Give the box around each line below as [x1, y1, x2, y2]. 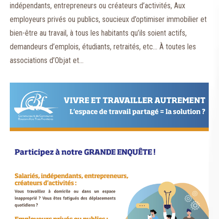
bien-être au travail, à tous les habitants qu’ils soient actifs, [10, 28, 187, 38]
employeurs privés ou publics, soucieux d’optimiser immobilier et [10, 15, 207, 24]
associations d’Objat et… [10, 56, 84, 66]
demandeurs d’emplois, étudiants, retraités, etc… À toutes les [10, 42, 196, 52]
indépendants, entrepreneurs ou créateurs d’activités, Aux [10, 1, 185, 11]
